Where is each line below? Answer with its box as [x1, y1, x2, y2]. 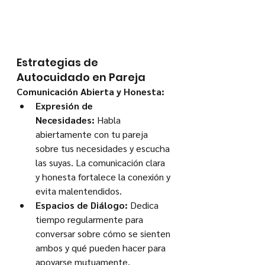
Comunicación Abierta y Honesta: [17, 85, 164, 98]
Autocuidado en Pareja [17, 70, 146, 85]
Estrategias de [17, 55, 101, 70]
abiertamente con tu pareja [35, 128, 150, 141]
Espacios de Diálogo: [35, 199, 128, 212]
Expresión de [35, 99, 95, 112]
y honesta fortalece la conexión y [35, 170, 173, 183]
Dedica [128, 199, 161, 212]
